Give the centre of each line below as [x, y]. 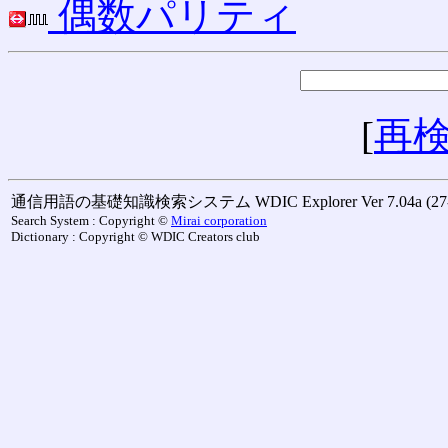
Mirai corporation [219, 220]
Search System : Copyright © [91, 220]
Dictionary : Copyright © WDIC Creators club [135, 236]
